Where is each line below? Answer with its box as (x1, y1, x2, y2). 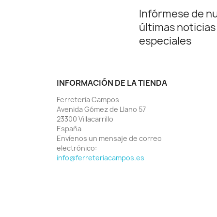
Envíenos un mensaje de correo (57, 133, 162, 143)
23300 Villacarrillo (57, 114, 113, 124)
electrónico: (57, 143, 97, 153)
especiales (139, 33, 191, 48)
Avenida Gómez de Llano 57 (57, 104, 146, 114)
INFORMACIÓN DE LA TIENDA (57, 77, 167, 88)
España (57, 124, 81, 133)
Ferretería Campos (57, 94, 119, 104)
